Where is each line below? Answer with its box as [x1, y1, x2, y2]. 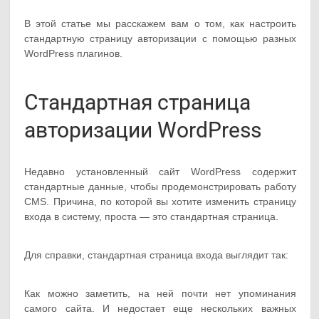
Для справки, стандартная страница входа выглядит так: [24, 249, 289, 261]
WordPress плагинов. [24, 47, 123, 59]
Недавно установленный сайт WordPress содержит [24, 165, 296, 177]
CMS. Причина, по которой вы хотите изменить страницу [24, 195, 296, 207]
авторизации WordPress [24, 117, 262, 142]
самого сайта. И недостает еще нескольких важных [24, 302, 296, 314]
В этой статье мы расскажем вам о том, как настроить [24, 17, 296, 29]
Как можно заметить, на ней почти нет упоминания [24, 287, 296, 299]
